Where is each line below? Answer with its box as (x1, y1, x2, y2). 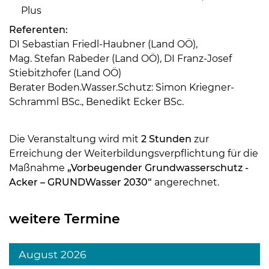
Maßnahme (9, 162, 67, 174)
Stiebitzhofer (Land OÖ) (9, 67, 121, 79)
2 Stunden (141, 133, 192, 145)
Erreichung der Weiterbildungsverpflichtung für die (9, 147, 258, 159)
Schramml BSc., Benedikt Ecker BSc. (9, 95, 184, 107)
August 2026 (19, 248, 86, 261)
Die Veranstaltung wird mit (9, 133, 141, 145)
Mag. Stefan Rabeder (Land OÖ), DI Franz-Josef (9, 52, 232, 64)
